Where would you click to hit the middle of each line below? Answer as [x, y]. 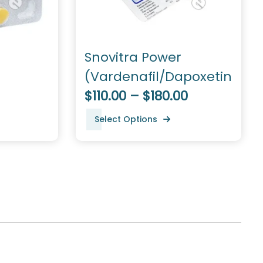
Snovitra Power [133, 57]
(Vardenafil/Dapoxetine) [165, 76]
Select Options [126, 119]
